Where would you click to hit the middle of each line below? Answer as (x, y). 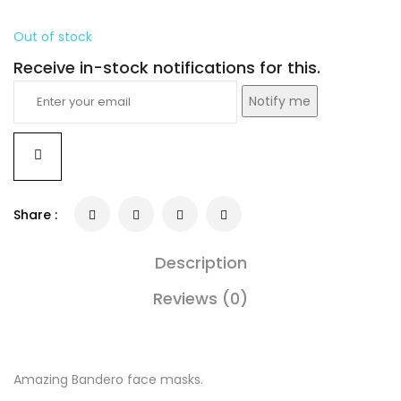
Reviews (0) (200, 299)
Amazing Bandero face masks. (108, 380)
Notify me (280, 102)
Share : (35, 215)
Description (200, 263)
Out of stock (53, 37)
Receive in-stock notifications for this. (167, 68)
